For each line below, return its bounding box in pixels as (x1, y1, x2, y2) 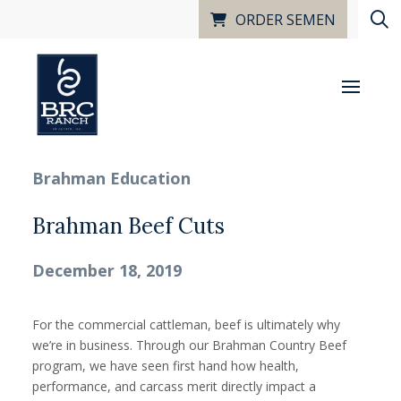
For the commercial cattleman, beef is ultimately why (32, 316, 340, 334)
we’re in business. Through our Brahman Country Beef (32, 337, 346, 354)
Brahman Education (32, 167, 191, 190)
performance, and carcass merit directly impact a (32, 378, 316, 396)
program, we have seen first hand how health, (32, 357, 299, 375)
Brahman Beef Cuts (32, 212, 225, 241)
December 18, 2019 (32, 260, 182, 282)
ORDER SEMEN (235, 9, 336, 30)
